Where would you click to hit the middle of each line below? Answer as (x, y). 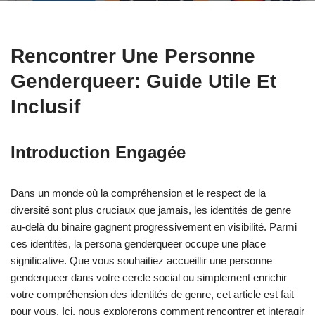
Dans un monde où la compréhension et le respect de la (138, 193)
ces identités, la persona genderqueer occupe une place (138, 244)
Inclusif (45, 107)
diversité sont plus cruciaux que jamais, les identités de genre (151, 210)
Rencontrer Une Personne (133, 56)
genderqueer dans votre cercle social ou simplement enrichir (149, 277)
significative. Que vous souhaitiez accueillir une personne (141, 261)
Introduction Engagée (98, 152)
